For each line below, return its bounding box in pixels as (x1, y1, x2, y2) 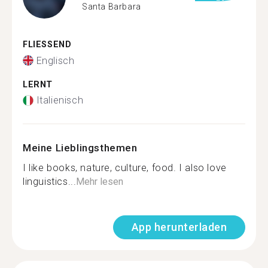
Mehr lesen (76, 176, 124, 187)
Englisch (36, 54, 75, 66)
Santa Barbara (82, 1, 141, 11)
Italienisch (36, 95, 84, 106)
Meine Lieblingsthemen (23, 142, 138, 154)
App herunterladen (131, 221, 227, 233)
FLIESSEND (23, 39, 65, 50)
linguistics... (23, 176, 77, 187)
